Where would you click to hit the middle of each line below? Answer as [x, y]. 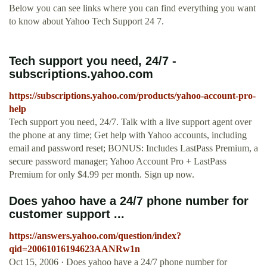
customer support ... [67, 214]
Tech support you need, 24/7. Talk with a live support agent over [130, 122]
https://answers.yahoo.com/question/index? [95, 236]
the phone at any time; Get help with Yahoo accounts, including [128, 135]
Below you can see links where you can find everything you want [132, 8]
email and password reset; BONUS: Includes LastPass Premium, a [133, 148]
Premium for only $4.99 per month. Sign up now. [102, 175]
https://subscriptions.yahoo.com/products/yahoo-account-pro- [132, 96]
